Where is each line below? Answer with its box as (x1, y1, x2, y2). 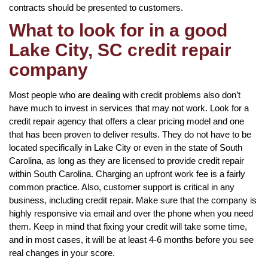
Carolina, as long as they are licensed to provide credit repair (9, 155, 244, 166)
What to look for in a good (9, 20, 227, 40)
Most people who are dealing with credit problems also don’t (9, 89, 240, 100)
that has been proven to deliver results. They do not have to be (9, 129, 251, 139)
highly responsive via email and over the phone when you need (9, 208, 253, 218)
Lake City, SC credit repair (9, 39, 232, 60)
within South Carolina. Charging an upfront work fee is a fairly (9, 168, 245, 179)
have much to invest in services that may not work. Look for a (9, 102, 249, 113)
